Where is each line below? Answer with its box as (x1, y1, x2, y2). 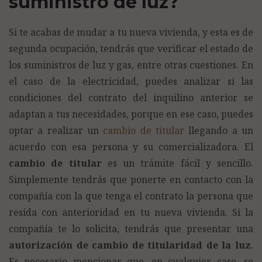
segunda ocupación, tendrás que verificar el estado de (9, 42, 253, 55)
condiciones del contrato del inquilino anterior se (9, 91, 253, 104)
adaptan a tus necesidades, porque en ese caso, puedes (9, 107, 253, 120)
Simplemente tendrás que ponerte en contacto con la (9, 173, 253, 186)
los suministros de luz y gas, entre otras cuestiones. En (9, 58, 253, 71)
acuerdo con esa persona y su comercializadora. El (9, 140, 253, 153)
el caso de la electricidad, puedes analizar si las (9, 74, 253, 88)
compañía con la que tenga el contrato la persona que (9, 189, 253, 202)
